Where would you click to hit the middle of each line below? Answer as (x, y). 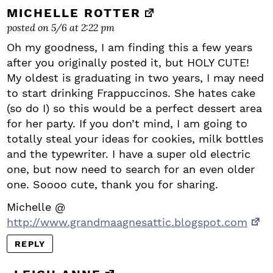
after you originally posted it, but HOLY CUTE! (128, 62)
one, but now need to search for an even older (131, 169)
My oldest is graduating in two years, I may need (135, 77)
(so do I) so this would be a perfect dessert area (134, 108)
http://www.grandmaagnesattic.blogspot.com (127, 222)
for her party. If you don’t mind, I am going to (127, 123)
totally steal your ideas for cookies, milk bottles (135, 138)
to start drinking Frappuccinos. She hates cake (131, 93)
